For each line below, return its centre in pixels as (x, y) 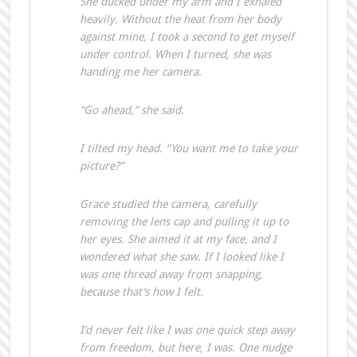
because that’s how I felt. (141, 292)
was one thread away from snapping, (171, 275)
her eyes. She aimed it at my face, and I (178, 239)
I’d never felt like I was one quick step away (187, 330)
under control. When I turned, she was (175, 55)
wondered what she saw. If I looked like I (181, 257)
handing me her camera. (140, 72)
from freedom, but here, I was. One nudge (185, 348)
